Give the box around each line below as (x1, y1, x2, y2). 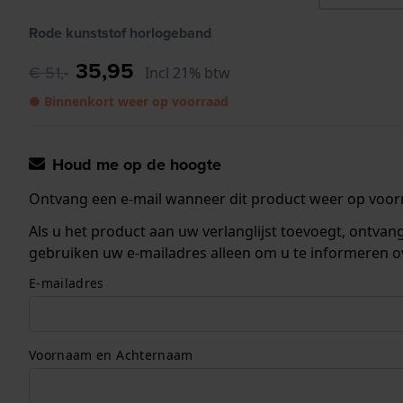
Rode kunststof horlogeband (29, 22, 211, 43)
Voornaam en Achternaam (29, 345, 193, 363)
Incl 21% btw (145, 62, 230, 83)
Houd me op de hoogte (52, 152, 221, 176)
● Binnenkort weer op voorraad (29, 92, 228, 110)
